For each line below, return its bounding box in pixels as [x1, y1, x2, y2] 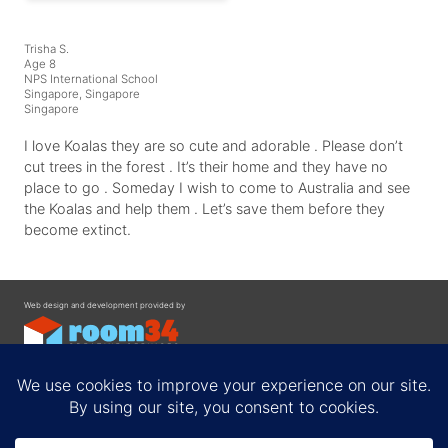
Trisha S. [24, 42, 69, 57]
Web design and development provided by [24, 300, 185, 311]
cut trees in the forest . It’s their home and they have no [24, 157, 388, 175]
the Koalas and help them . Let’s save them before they [24, 199, 385, 217]
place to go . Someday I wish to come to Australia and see [24, 178, 410, 196]
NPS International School [24, 72, 158, 87]
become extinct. [24, 220, 131, 238]
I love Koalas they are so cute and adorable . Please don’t [24, 136, 403, 154]
